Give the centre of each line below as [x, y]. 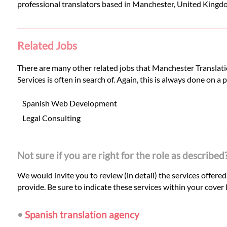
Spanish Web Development [69, 103]
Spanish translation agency [82, 215]
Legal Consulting [51, 118]
